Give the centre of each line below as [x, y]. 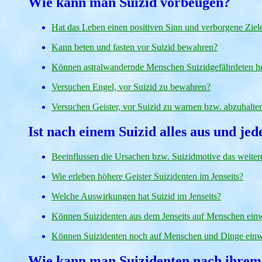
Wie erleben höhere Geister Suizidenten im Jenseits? [147, 177]
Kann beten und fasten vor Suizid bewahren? [135, 47]
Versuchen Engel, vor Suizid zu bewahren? [131, 87]
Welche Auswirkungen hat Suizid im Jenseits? [136, 196]
